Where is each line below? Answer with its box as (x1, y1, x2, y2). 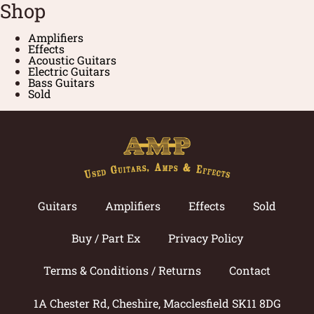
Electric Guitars (28, 63, 110, 78)
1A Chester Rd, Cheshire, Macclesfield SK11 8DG (33, 295, 281, 310)
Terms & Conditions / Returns (43, 262, 201, 278)
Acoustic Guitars (28, 52, 116, 67)
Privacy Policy (168, 230, 243, 245)
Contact (229, 262, 271, 278)
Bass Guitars (28, 74, 95, 90)
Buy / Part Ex (71, 230, 140, 245)
